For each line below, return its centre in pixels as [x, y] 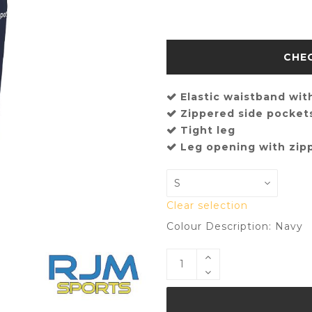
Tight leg [208, 130]
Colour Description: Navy [235, 226]
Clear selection [207, 205]
